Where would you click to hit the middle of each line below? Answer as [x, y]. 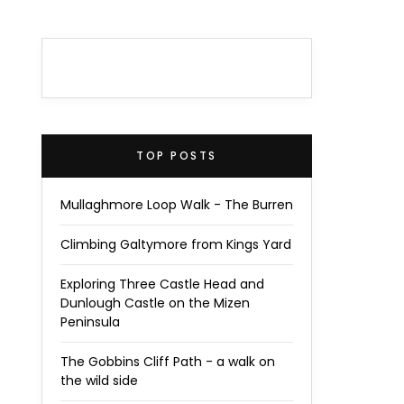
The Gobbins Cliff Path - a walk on [168, 362]
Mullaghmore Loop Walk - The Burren [177, 205]
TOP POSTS [177, 156]
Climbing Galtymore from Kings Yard [176, 244]
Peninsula [90, 322]
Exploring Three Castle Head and [162, 284]
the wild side [99, 381]
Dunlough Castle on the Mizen [155, 303]
